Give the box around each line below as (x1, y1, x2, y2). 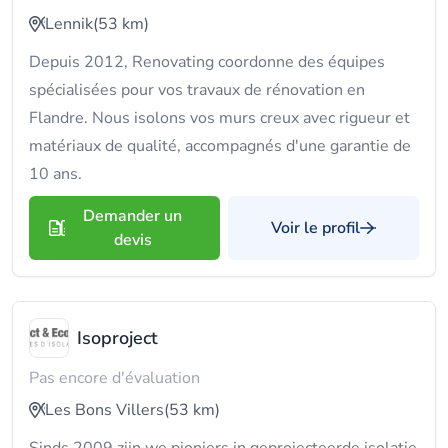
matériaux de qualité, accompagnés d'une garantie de (29, 135, 411, 157)
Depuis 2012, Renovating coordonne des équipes (29, 51, 385, 73)
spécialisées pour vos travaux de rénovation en (29, 79, 365, 101)
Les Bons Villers (45, 399, 164, 421)
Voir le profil (271, 217, 360, 239)
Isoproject (77, 326, 158, 350)
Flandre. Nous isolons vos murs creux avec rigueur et (29, 107, 410, 129)
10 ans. (29, 163, 82, 185)
